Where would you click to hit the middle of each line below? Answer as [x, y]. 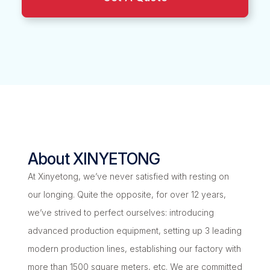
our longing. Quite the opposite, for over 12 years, [127, 195]
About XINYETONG [93, 159]
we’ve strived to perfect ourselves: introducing [121, 213]
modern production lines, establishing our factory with [134, 249]
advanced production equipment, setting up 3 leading [134, 231]
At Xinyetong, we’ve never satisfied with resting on [128, 177]
